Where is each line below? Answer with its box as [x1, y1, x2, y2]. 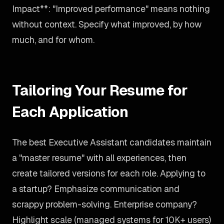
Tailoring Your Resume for [12, 81, 188, 99]
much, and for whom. [12, 34, 94, 45]
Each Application [12, 102, 128, 121]
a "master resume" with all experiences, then [12, 152, 186, 163]
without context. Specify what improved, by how [12, 18, 201, 30]
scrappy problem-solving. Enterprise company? [12, 198, 197, 210]
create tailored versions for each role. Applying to [12, 167, 205, 179]
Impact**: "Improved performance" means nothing [12, 3, 210, 14]
